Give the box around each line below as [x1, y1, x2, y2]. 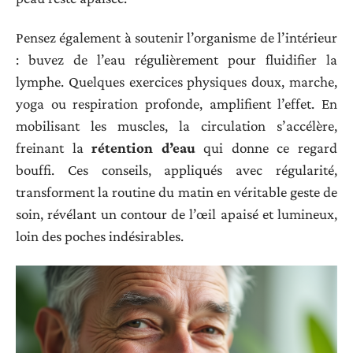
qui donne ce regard [195, 139, 338, 157]
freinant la [16, 139, 92, 157]
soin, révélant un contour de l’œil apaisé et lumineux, [16, 206, 337, 223]
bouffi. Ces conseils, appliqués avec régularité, [16, 162, 337, 179]
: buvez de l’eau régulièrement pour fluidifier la [16, 51, 337, 69]
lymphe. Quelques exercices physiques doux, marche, [16, 73, 337, 91]
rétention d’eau [91, 139, 195, 157]
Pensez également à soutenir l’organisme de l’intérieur [16, 29, 337, 46]
